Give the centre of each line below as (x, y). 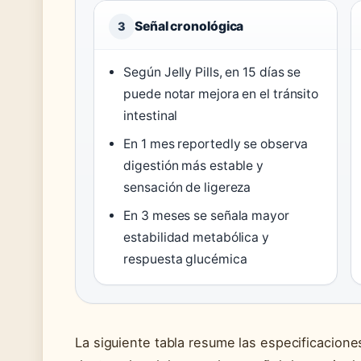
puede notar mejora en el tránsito (221, 93)
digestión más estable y (194, 165)
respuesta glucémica (185, 259)
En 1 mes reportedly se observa (216, 143)
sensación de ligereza (187, 187)
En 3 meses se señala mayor (206, 215)
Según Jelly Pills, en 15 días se (212, 72)
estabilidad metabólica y (196, 237)
